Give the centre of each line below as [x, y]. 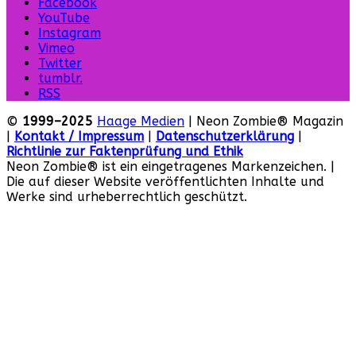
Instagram [70, 33]
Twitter [60, 64]
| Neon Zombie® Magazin [264, 122]
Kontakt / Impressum [79, 137]
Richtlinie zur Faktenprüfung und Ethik [125, 152]
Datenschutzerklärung [225, 137]
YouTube [64, 18]
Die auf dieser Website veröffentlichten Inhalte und [165, 182]
